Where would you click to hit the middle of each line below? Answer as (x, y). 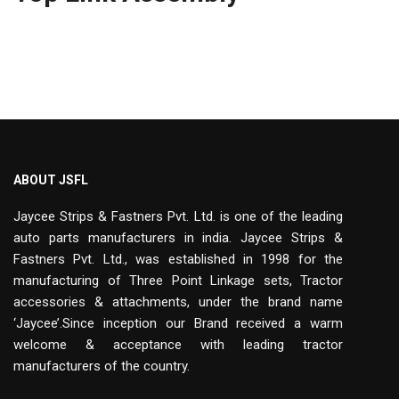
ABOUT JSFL (51, 180)
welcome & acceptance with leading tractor (178, 345)
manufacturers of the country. (102, 366)
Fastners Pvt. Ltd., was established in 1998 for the (178, 259)
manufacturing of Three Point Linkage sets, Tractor (178, 281)
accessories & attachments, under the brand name (178, 302)
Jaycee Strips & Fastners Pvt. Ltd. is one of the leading (178, 216)
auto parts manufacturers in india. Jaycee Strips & (178, 238)
